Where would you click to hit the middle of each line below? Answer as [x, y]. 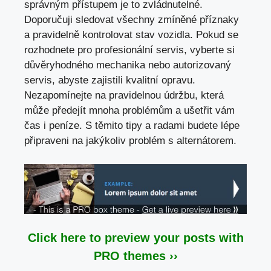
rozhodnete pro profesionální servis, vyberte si [129, 50]
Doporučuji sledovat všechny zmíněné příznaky [132, 20]
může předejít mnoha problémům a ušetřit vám [129, 111]
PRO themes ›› [135, 256]
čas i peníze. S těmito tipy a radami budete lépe [132, 126]
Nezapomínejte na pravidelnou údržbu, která [124, 96]
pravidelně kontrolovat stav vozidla [111, 35]
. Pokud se [214, 35]
